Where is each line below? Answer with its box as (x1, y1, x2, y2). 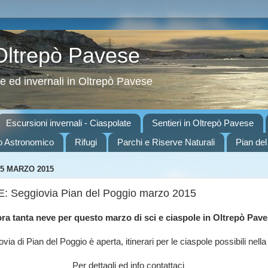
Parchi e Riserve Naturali (117, 137, 215, 148)
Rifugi (74, 137, 97, 148)
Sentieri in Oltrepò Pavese (151, 118, 254, 129)
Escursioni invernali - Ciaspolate (6, 118, 131, 129)
